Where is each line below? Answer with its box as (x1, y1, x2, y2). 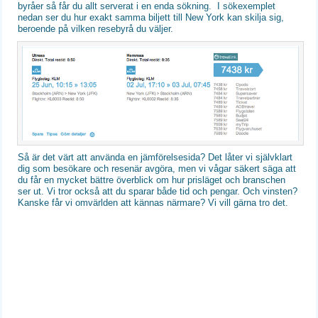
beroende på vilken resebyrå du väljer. (18, 23, 177, 34)
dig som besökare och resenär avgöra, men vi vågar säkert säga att (18, 163, 297, 175)
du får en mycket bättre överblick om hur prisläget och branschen (18, 175, 286, 186)
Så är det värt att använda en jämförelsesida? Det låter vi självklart (18, 152, 293, 163)
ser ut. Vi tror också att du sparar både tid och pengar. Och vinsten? (18, 186, 298, 197)
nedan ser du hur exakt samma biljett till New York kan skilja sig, (18, 11, 285, 23)
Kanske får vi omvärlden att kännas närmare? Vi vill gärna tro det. (18, 197, 289, 209)
